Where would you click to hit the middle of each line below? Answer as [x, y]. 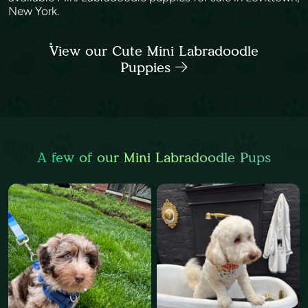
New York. [35, 11]
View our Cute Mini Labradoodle [154, 51]
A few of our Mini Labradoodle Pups [154, 157]
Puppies [148, 67]
